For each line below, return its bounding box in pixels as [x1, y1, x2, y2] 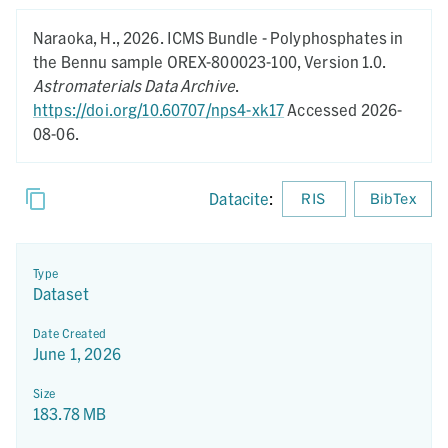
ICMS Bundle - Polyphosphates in [166, 28, 404, 47]
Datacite [209, 189, 270, 208]
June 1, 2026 [33, 344, 121, 363]
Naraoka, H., [33, 28, 123, 47]
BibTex [369, 190, 416, 207]
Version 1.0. [304, 52, 386, 71]
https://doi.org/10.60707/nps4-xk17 [33, 100, 285, 119]
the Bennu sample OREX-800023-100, [33, 52, 305, 71]
